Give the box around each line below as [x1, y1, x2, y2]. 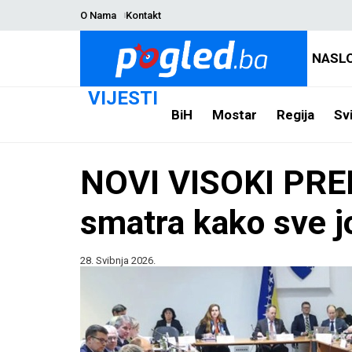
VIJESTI [88, 87, 158, 109]
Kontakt [125, 9, 161, 21]
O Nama [80, 9, 116, 21]
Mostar [211, 106, 257, 123]
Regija [276, 106, 314, 123]
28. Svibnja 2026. [80, 255, 156, 266]
